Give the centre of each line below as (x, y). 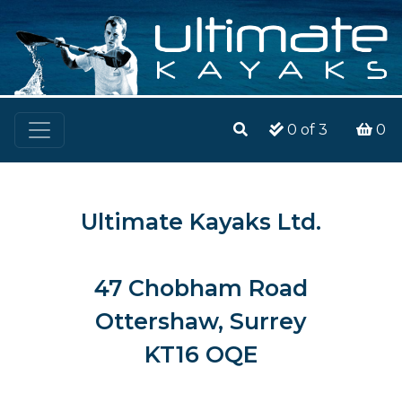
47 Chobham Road (201, 288)
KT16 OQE (201, 355)
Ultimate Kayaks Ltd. (201, 222)
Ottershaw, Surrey (201, 322)
